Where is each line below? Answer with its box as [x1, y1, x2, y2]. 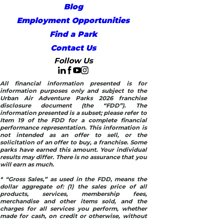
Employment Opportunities [17, 16, 130, 26]
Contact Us [50, 43, 96, 53]
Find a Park [49, 29, 97, 39]
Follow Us [54, 56, 93, 66]
